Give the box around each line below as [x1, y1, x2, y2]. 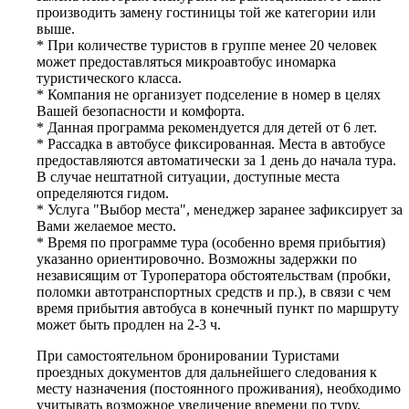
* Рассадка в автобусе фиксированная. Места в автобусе [37, 135, 385, 152]
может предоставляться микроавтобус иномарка [37, 53, 336, 69]
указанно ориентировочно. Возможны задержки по [37, 250, 357, 267]
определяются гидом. [37, 184, 169, 201]
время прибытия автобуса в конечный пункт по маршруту [37, 299, 399, 316]
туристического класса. [37, 69, 182, 86]
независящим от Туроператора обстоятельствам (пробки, [37, 267, 391, 283]
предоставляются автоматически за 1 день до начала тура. [37, 152, 396, 168]
